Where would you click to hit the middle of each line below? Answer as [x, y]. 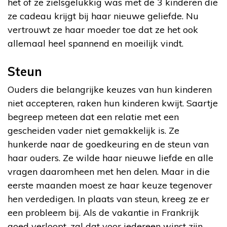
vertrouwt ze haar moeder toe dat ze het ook [103, 29]
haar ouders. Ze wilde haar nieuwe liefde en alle [110, 158]
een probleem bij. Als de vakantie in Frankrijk [103, 212]
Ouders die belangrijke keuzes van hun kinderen [110, 89]
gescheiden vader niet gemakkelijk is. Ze [93, 130]
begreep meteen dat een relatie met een [93, 117]
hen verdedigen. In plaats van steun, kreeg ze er [108, 199]
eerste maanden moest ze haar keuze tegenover [110, 185]
